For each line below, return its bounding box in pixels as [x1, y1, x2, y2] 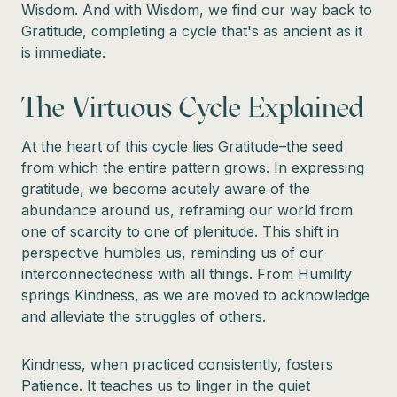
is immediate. [21, 43, 105, 61]
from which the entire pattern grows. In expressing [21, 158, 364, 176]
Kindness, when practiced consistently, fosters [21, 354, 333, 373]
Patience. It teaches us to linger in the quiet [21, 376, 310, 394]
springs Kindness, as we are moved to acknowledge [21, 285, 370, 304]
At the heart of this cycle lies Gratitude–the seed [21, 136, 343, 155]
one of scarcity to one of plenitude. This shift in [21, 222, 339, 240]
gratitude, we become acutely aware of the [21, 179, 310, 198]
